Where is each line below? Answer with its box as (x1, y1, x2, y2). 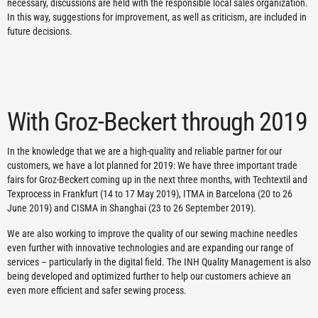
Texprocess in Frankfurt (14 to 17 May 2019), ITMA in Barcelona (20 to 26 (7, 188, 292, 200)
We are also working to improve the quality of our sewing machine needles (7, 228, 297, 240)
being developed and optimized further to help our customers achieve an (7, 270, 291, 283)
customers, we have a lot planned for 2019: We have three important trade (7, 160, 297, 172)
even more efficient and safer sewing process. (7, 285, 187, 297)
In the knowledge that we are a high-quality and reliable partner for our (7, 146, 282, 158)
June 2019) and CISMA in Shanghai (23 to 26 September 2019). (7, 202, 256, 214)
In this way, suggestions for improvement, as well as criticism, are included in (7, 11, 307, 23)
